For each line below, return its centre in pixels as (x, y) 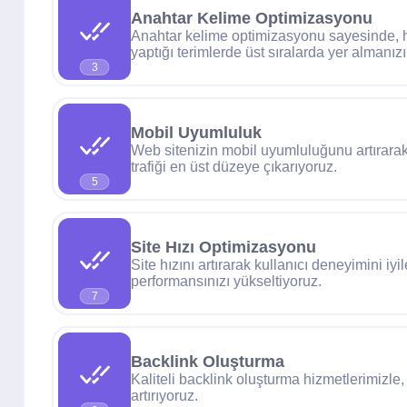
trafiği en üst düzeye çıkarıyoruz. (234, 166)
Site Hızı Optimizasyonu (223, 247)
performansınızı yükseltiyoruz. (226, 281)
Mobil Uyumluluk (196, 132)
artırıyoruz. (164, 395)
